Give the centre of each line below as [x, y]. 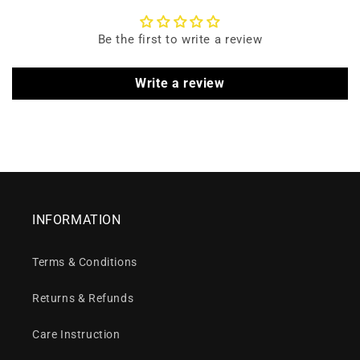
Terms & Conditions [85, 262]
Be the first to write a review [180, 40]
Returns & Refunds [83, 299]
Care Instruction [76, 335]
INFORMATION [77, 220]
